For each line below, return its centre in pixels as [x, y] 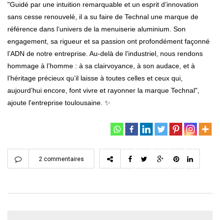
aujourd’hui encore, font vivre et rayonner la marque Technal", [103, 90]
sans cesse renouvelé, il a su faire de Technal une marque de [103, 16]
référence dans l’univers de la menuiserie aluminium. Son [96, 29]
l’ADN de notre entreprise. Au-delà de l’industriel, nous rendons [105, 53]
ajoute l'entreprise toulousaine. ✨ [59, 102]
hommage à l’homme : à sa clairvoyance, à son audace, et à [101, 66]
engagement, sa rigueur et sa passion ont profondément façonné [109, 41]
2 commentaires [61, 159]
